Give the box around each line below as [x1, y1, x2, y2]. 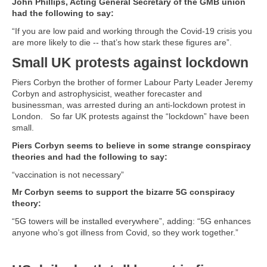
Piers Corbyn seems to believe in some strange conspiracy [12, 140, 251, 150]
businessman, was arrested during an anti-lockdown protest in [12, 100, 246, 110]
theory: [12, 198, 41, 209]
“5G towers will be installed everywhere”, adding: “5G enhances [12, 216, 251, 226]
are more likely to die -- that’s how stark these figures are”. [12, 37, 232, 47]
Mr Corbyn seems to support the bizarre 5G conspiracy [12, 187, 235, 197]
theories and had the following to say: [12, 151, 167, 162]
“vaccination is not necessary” [12, 169, 124, 179]
